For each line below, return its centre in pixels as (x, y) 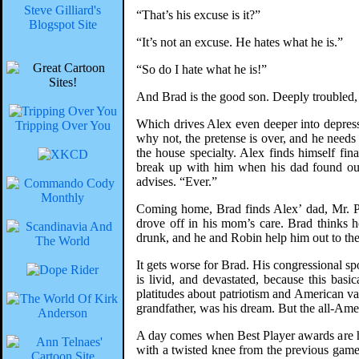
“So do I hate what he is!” (202, 69)
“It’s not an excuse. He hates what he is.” (240, 42)
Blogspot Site (63, 24)
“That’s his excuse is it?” (198, 15)
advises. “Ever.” (177, 182)
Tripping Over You (63, 125)
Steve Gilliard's (63, 10)
